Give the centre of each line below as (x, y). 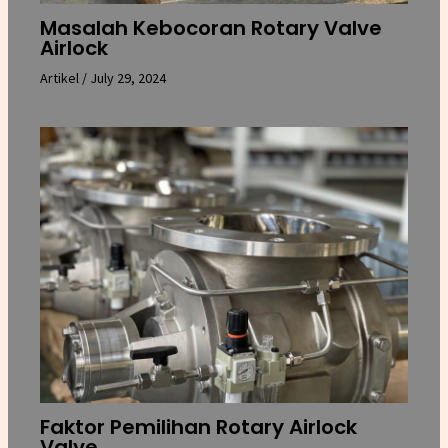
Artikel (59, 77)
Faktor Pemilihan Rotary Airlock (198, 427)
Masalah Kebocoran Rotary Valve (210, 27)
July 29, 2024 (127, 77)
